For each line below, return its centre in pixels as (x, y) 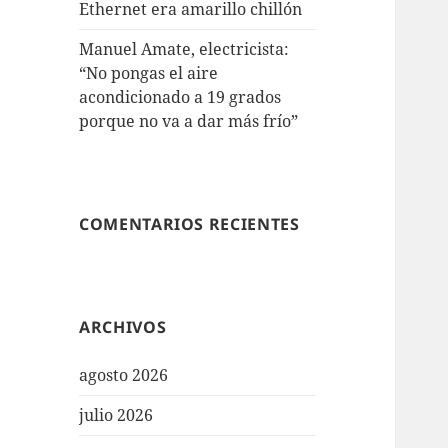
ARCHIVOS (123, 327)
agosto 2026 (124, 375)
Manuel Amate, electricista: (184, 49)
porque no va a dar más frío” (189, 121)
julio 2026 (116, 415)
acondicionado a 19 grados (180, 97)
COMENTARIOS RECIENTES (189, 224)
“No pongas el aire (149, 73)
